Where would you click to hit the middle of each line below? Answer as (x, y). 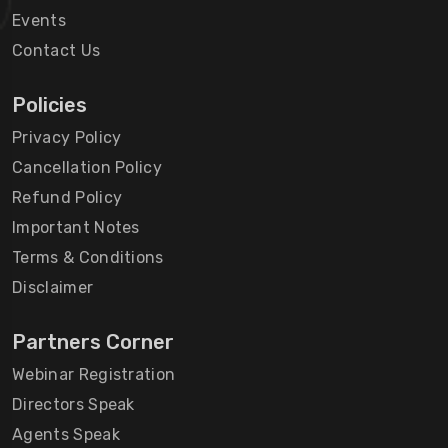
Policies (49, 104)
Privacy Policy (67, 137)
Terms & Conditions (88, 257)
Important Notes (76, 227)
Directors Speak (73, 404)
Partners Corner (93, 341)
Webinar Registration (94, 374)
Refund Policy (67, 197)
